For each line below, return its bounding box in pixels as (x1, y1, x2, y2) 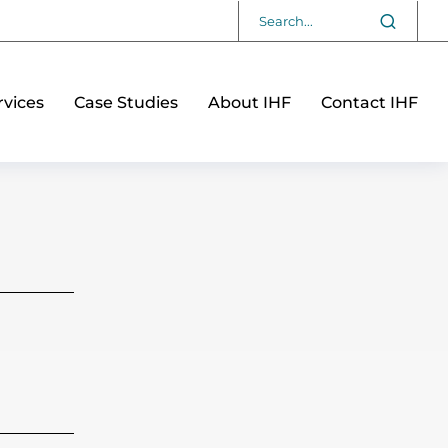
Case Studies (74, 92, 178, 112)
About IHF (208, 92, 291, 112)
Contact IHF (321, 92, 418, 112)
